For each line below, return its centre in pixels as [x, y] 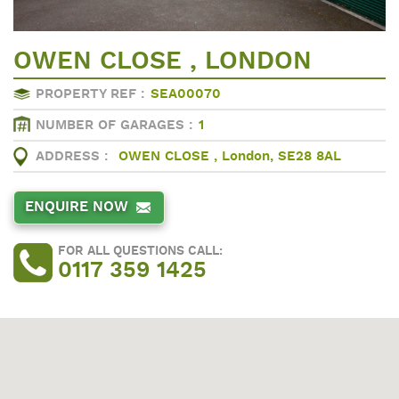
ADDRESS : [72, 157]
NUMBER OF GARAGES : [114, 126]
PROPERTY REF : [90, 94]
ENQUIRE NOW [77, 207]
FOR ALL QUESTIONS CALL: [140, 251]
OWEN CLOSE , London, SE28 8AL [230, 157]
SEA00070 [186, 94]
